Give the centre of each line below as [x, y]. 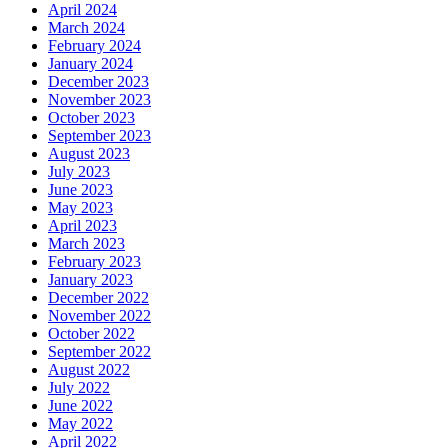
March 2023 [86, 243]
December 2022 [98, 297]
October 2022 [91, 333]
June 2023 [80, 189]
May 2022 [80, 423]
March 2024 [86, 27]
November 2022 [99, 315]
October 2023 [91, 117]
